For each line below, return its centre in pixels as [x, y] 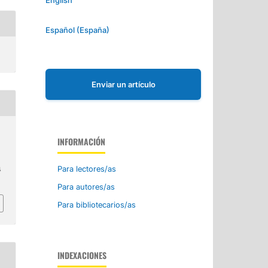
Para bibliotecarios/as [96, 204]
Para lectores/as [86, 168]
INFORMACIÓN [81, 141]
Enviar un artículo [123, 84]
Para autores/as [86, 186]
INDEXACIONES [82, 255]
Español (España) [77, 30]
